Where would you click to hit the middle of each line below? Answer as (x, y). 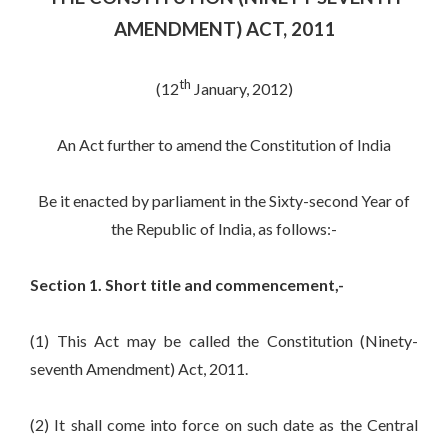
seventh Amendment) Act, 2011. (139, 369)
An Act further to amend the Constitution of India (224, 145)
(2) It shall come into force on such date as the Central (224, 425)
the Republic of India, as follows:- (224, 229)
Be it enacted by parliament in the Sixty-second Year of (224, 201)
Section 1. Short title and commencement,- (187, 285)
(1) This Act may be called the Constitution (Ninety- (224, 341)
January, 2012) (243, 89)
